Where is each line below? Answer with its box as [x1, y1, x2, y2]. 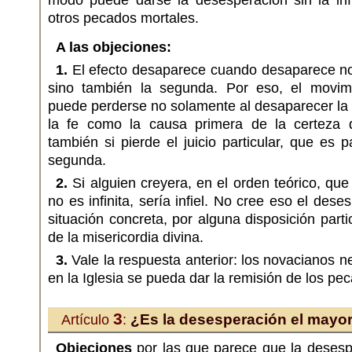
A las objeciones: [56, 39, 171, 55]
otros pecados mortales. [48, 10, 199, 26]
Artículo [61, 312, 113, 328]
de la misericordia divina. [48, 229, 203, 245]
